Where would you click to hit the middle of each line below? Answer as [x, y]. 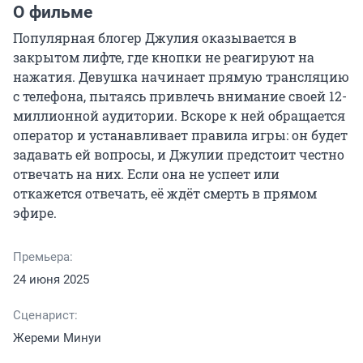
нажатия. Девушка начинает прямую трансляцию [181, 77]
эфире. [35, 213]
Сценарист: [45, 316]
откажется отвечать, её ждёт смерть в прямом [165, 194]
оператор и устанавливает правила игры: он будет [180, 135]
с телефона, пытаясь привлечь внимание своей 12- [180, 96]
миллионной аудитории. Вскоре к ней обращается [179, 116]
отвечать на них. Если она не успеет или [146, 174]
